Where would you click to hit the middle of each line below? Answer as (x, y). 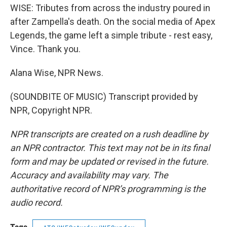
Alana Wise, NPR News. (57, 73)
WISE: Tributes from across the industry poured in (110, 8)
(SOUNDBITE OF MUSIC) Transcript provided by (104, 97)
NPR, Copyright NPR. (51, 110)
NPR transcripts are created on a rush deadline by (109, 134)
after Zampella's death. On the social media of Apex (113, 22)
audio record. (36, 202)
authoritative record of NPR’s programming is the (108, 189)
